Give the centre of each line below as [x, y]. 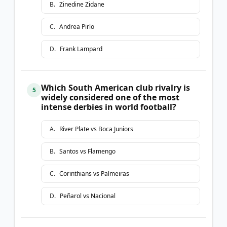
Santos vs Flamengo [87, 151]
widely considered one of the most [110, 97]
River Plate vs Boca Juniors [96, 129]
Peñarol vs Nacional [88, 196]
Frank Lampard [81, 49]
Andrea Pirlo [77, 26]
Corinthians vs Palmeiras [94, 173]
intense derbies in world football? [109, 107]
